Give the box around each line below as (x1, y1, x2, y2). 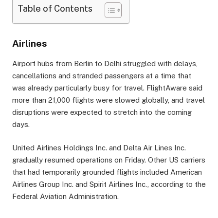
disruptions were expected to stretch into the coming (12, 108, 192, 116)
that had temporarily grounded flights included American (12, 167, 202, 176)
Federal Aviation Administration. (12, 192, 119, 200)
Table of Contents (18, 3, 92, 14)
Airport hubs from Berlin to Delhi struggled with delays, (12, 59, 198, 68)
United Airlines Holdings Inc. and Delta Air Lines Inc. (12, 143, 186, 152)
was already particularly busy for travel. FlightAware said (12, 83, 202, 92)
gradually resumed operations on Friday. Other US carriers (12, 155, 205, 164)
